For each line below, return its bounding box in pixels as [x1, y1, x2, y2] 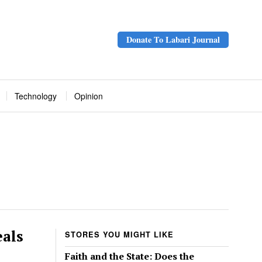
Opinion [74, 90, 103, 102]
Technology [15, 90, 57, 102]
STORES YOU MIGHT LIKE [65, 229, 174, 240]
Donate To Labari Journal [126, 33, 220, 46]
